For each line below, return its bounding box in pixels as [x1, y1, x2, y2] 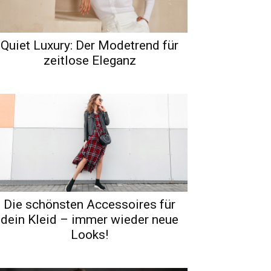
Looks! [71, 227, 108, 242]
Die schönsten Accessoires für [4, 197, 175, 212]
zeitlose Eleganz [43, 53, 136, 68]
